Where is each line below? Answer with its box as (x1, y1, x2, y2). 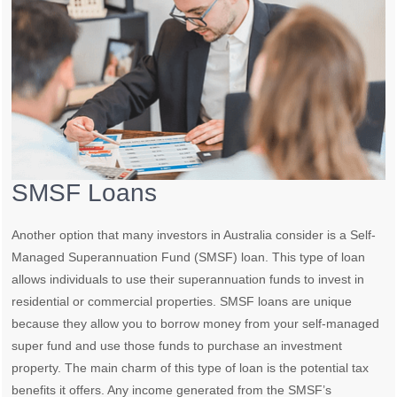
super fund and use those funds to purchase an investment (12, 338, 343, 353)
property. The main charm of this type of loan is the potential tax (12, 360, 370, 375)
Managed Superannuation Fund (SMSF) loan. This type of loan (12, 249, 366, 264)
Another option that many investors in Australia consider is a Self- (12, 227, 377, 242)
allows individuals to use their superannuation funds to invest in (12, 271, 365, 286)
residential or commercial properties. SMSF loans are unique (12, 293, 353, 308)
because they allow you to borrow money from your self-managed (12, 315, 380, 331)
